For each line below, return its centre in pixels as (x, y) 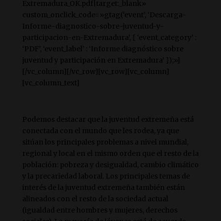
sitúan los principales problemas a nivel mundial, (105, 142)
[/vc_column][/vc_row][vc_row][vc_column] (95, 72)
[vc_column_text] (51, 83)
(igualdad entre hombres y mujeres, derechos (100, 210)
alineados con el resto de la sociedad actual (95, 199)
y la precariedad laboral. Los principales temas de (106, 176)
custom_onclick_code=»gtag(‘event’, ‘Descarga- (104, 15)
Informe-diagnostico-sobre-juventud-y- (93, 26)
